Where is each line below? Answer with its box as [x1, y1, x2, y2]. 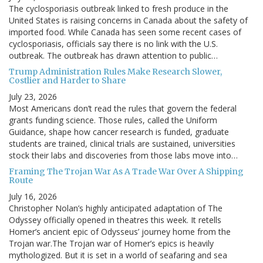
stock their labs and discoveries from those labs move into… [9, 150, 238, 161]
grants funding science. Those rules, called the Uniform [9, 114, 217, 126]
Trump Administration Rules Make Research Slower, [9, 66, 222, 77]
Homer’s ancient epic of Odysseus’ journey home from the [9, 226, 231, 238]
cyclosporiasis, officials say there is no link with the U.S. [9, 38, 218, 50]
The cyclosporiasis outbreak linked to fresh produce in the [9, 3, 228, 15]
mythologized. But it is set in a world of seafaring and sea [9, 249, 227, 261]
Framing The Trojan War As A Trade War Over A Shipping [9, 166, 244, 177]
